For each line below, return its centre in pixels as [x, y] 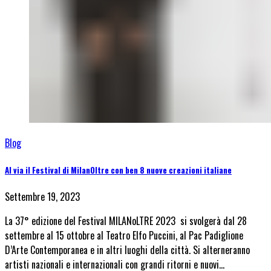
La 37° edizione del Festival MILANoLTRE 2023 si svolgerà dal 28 [126, 220]
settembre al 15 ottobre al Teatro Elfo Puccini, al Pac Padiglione [124, 235]
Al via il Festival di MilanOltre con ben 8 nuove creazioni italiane [118, 170]
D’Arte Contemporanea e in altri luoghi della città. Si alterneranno [127, 250]
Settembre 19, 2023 [42, 196]
